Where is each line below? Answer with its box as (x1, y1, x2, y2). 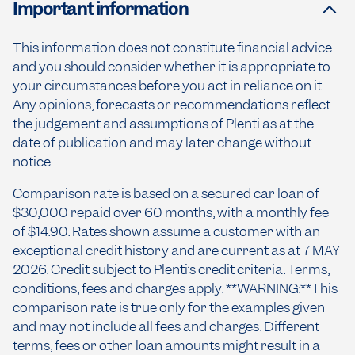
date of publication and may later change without (13, 134, 311, 152)
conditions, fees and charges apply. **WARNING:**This (13, 280, 338, 298)
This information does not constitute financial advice (13, 39, 332, 57)
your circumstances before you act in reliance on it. (13, 77, 324, 95)
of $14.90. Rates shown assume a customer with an (13, 223, 320, 241)
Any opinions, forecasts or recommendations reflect (13, 96, 330, 114)
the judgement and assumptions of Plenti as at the (13, 115, 314, 133)
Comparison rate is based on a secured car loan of (13, 185, 319, 203)
